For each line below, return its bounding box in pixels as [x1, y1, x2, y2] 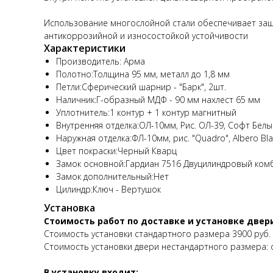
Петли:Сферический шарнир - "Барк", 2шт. [56, 80, 226, 93]
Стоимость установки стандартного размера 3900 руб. [44, 227, 271, 239]
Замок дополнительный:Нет [56, 170, 169, 182]
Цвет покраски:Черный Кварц [56, 144, 177, 157]
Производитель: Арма [56, 55, 145, 67]
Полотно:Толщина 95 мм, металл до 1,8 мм [56, 68, 230, 80]
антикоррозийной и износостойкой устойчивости [44, 29, 248, 41]
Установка [44, 200, 95, 214]
